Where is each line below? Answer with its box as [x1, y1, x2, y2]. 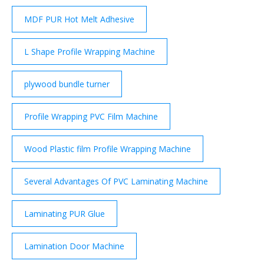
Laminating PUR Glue [24, 207, 105, 219]
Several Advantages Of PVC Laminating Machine [24, 175, 208, 187]
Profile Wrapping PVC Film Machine [24, 110, 158, 122]
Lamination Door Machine [24, 240, 124, 252]
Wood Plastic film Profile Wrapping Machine [24, 143, 191, 154]
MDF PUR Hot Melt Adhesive [24, 13, 134, 25]
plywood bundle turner [24, 78, 110, 90]
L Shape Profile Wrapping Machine [24, 45, 155, 57]
